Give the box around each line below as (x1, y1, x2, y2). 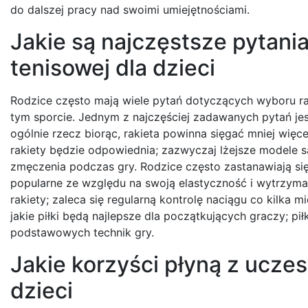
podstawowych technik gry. (10, 225, 154, 239)
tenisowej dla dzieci (10, 54, 215, 81)
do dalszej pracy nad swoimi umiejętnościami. (10, 2, 250, 16)
